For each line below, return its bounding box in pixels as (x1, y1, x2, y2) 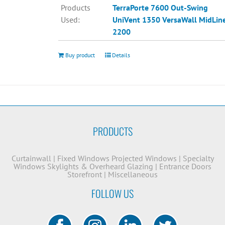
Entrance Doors (159, 161, 211, 171)
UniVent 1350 (112, 15, 160, 25)
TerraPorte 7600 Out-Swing (112, 3, 208, 13)
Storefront (67, 169, 102, 179)
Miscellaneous (108, 169, 158, 179)
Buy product (65, 51, 95, 59)
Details (111, 51, 130, 59)
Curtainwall (11, 153, 51, 163)
